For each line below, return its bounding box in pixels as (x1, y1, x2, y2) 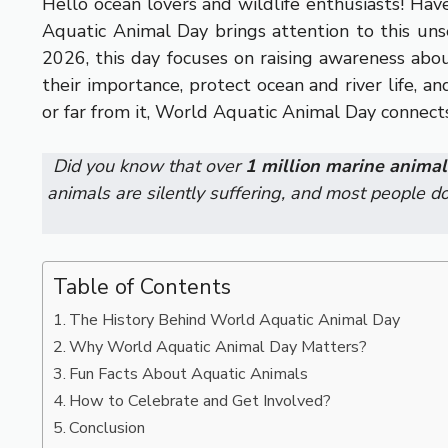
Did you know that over (52, 153, 245, 178)
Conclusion (69, 416, 146, 439)
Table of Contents (53, 271, 231, 302)
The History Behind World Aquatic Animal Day (69, 308, 401, 331)
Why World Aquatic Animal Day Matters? (69, 335, 368, 358)
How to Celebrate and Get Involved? (69, 389, 332, 412)
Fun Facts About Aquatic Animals (69, 362, 309, 385)
